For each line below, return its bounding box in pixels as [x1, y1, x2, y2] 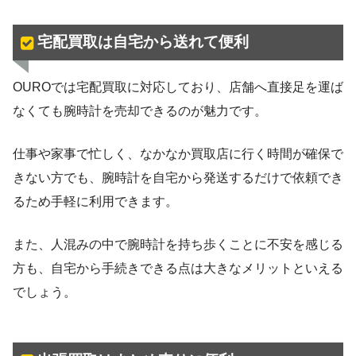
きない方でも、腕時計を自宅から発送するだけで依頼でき [13, 171, 343, 185]
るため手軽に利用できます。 [13, 195, 178, 209]
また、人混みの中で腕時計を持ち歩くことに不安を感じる [13, 238, 343, 252]
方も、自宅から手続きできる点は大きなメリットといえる [13, 261, 343, 276]
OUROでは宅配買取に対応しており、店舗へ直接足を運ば [13, 80, 343, 95]
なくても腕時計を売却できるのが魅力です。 [13, 104, 267, 118]
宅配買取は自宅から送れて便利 [37, 33, 249, 51]
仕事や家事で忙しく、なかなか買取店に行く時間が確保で [13, 147, 343, 161]
